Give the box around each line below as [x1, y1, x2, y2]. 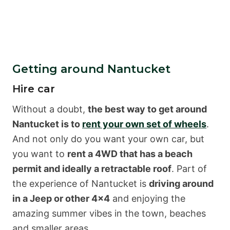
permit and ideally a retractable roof [12, 163, 171, 174]
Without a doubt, [12, 103, 88, 114]
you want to [12, 148, 67, 159]
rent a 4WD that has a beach [67, 148, 193, 159]
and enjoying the [110, 193, 185, 204]
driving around [149, 178, 214, 189]
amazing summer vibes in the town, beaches [12, 207, 206, 219]
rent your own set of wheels [82, 118, 206, 129]
